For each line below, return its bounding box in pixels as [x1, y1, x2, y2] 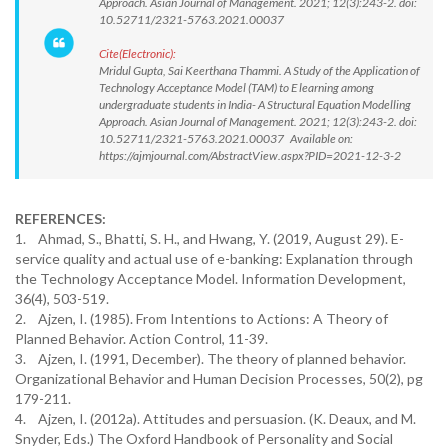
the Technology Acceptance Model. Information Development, [15, 270, 406, 287]
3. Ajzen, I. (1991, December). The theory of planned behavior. [15, 350, 406, 367]
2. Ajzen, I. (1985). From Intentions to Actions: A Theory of [15, 310, 388, 327]
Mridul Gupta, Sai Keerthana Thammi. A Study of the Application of [99, 63, 420, 78]
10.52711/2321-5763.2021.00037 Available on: [99, 131, 353, 146]
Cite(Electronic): [99, 46, 176, 61]
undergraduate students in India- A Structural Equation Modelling [99, 97, 411, 112]
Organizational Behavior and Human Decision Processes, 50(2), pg [15, 370, 423, 387]
